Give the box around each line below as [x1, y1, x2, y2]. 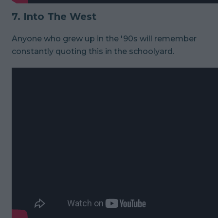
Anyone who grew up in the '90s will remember [12, 34, 197, 43]
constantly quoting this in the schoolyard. [12, 46, 174, 56]
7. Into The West [12, 10, 96, 22]
